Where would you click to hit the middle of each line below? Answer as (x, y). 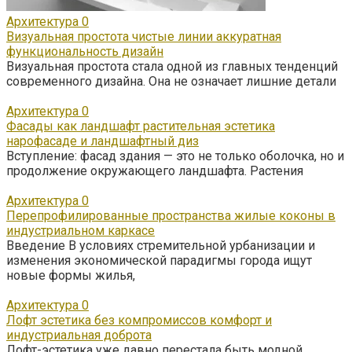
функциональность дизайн (85, 51)
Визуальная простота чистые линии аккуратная (144, 36)
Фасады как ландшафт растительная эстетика (141, 126)
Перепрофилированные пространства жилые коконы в (171, 215)
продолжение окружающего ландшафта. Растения (155, 170)
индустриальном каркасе (81, 230)
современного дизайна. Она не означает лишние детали (171, 81)
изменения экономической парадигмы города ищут (159, 260)
